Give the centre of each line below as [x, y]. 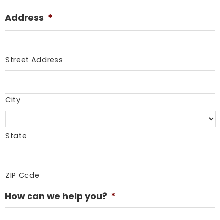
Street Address [34, 60]
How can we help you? [56, 196]
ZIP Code [23, 176]
